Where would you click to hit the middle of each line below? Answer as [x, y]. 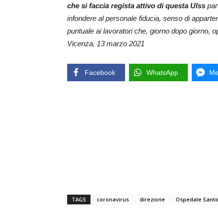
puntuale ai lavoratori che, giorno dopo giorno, [140, 31]
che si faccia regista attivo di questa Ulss [136, 6]
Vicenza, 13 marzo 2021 [106, 44]
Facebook [100, 73]
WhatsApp [162, 73]
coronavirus [113, 200]
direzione [152, 200]
